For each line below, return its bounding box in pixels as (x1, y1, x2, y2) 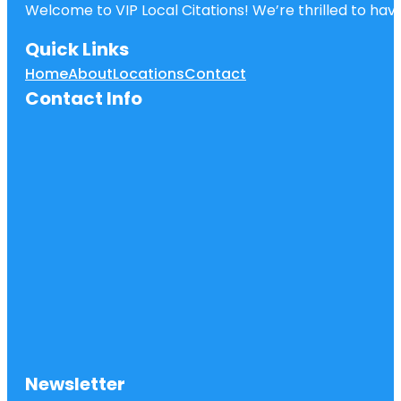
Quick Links (25, 36, 129, 62)
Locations (113, 63, 184, 84)
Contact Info (25, 85, 142, 111)
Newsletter (25, 371, 125, 397)
